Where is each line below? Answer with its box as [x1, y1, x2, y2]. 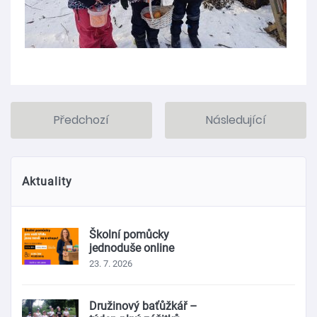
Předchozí [54, 111, 109, 128]
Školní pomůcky [89, 227, 169, 241]
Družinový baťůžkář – [89, 299, 197, 313]
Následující [205, 111, 266, 128]
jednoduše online [89, 241, 174, 255]
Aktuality [22, 174, 72, 188]
